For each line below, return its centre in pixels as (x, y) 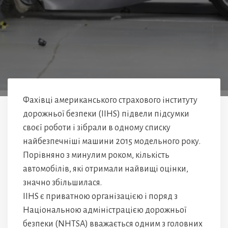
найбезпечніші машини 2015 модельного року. (112, 141)
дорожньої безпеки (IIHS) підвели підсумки (106, 114)
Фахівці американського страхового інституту (110, 100)
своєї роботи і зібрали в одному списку (97, 128)
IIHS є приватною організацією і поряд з (100, 196)
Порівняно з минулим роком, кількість (96, 155)
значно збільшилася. (62, 183)
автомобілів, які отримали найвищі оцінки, (106, 169)
